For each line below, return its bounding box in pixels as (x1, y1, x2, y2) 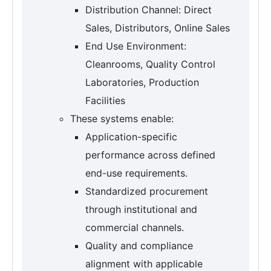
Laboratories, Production (85, 76, 199, 88)
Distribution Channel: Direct (85, 3, 212, 16)
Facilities (85, 94, 125, 106)
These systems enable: (70, 112, 174, 125)
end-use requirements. (85, 166, 188, 179)
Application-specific (85, 130, 177, 143)
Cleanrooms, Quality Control (85, 57, 215, 70)
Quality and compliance (85, 239, 193, 252)
